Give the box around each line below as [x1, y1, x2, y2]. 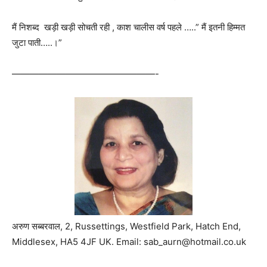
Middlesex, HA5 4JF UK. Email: [12, 235, 144, 247]
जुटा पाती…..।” [12, 36, 62, 48]
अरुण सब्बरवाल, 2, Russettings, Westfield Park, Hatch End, [12, 220, 241, 232]
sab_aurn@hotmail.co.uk [144, 235, 246, 247]
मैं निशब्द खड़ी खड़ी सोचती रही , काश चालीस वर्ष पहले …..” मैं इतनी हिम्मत [12, 21, 245, 33]
